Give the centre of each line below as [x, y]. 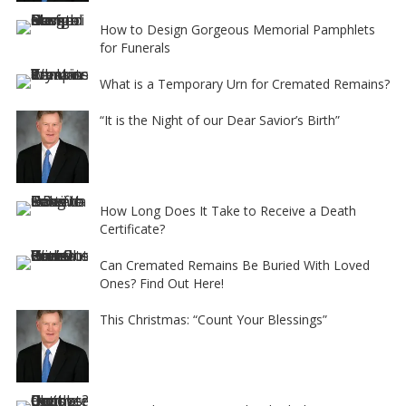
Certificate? [132, 229]
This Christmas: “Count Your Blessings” [213, 319]
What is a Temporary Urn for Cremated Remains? [244, 84]
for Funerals [135, 48]
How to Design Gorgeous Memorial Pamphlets [237, 29]
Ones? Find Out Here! [161, 283]
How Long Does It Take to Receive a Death [227, 211]
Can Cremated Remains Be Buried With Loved [234, 265]
